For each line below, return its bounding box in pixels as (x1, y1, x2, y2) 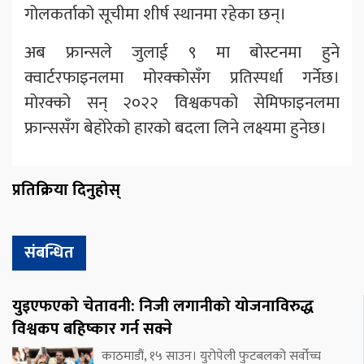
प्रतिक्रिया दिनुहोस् (12, 175, 120, 204)
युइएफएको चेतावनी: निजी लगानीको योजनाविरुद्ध (12, 292, 314, 320)
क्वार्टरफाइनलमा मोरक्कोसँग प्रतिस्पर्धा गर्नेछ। (24, 63, 340, 92)
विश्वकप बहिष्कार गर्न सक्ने (12, 314, 172, 343)
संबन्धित (24, 238, 74, 266)
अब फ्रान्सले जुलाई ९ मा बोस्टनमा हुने (24, 37, 340, 67)
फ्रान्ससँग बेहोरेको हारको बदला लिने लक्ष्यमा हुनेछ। (24, 113, 327, 142)
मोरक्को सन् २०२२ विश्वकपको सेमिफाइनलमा (24, 88, 340, 117)
